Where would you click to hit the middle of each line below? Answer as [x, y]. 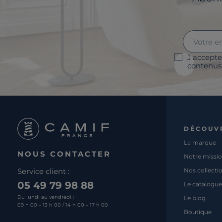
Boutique [198, 212]
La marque [200, 143]
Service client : [43, 171]
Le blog [195, 198]
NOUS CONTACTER [64, 154]
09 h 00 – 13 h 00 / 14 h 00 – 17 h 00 [63, 205]
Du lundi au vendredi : [46, 197]
